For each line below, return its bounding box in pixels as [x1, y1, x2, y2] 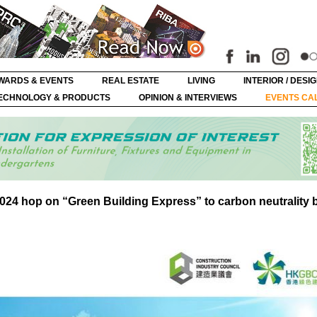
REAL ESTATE [102, 76, 159, 86]
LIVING [188, 76, 215, 86]
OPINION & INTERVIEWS [139, 93, 237, 103]
